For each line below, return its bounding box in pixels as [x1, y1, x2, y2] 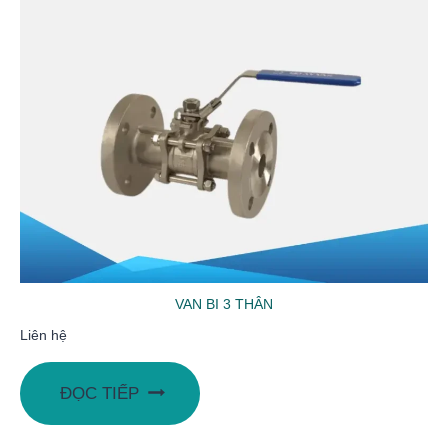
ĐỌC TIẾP [60, 383, 139, 403]
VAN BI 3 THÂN [175, 296, 273, 313]
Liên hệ [20, 328, 67, 344]
